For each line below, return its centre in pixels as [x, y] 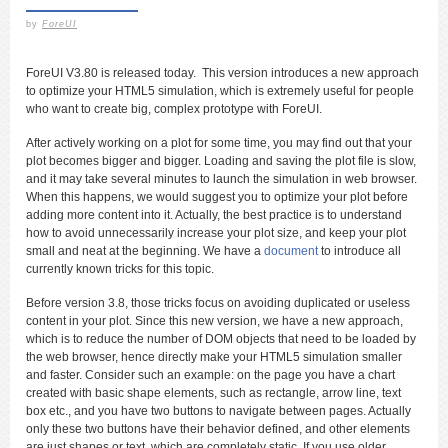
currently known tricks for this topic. [120, 269]
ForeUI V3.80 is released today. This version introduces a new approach [222, 73]
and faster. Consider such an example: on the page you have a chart [210, 375]
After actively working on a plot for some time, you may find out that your [219, 143]
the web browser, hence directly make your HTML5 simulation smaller [214, 357]
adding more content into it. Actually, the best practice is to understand [214, 215]
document [292, 251]
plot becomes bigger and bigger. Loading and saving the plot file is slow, [221, 161]
